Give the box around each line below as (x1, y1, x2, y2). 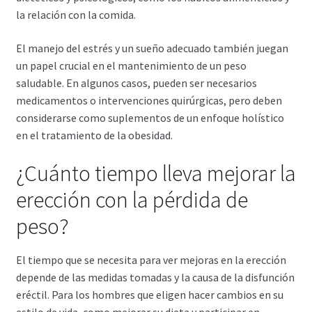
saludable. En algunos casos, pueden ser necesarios (15, 75, 257, 90)
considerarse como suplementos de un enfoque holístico (15, 110, 284, 125)
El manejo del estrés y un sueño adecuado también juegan (15, 40, 288, 55)
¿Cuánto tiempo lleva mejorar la (15, 159, 296, 187)
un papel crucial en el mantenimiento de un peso (15, 58, 247, 72)
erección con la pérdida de (15, 185, 248, 214)
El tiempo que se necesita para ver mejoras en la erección (15, 252, 286, 267)
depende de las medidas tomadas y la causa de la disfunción (15, 270, 295, 284)
